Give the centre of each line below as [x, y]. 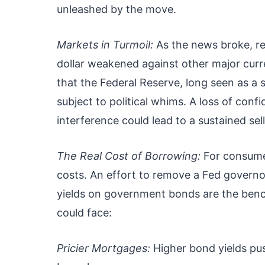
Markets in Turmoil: [105, 45]
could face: [84, 213]
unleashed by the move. [117, 9]
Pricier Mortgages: [104, 248]
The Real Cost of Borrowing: [129, 156]
